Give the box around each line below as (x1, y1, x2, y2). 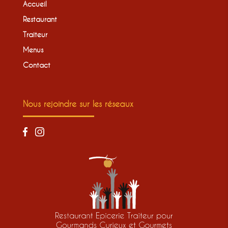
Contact (22, 60, 50, 69)
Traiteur (22, 30, 47, 39)
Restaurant (22, 14, 57, 23)
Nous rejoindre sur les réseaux (22, 98, 133, 108)
